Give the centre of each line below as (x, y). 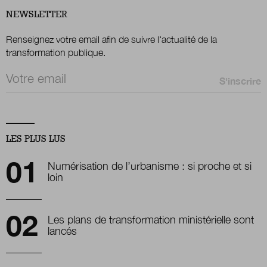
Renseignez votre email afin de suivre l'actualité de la (111, 40)
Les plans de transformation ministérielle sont (151, 220)
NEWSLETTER (37, 15)
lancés (62, 231)
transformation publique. (56, 53)
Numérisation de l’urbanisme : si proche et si (150, 166)
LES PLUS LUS (36, 139)
